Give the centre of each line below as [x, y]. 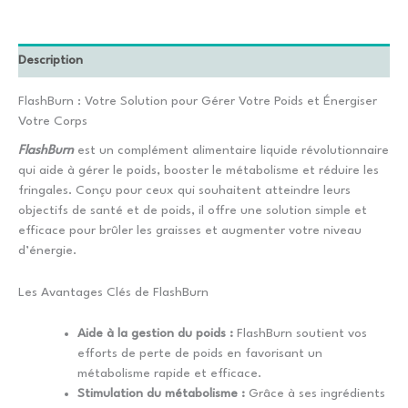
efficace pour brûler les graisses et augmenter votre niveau [190, 231]
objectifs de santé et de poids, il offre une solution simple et [193, 211]
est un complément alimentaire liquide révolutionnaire [231, 151]
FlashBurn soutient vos [300, 333]
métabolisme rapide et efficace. [169, 373]
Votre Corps [53, 121]
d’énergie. [47, 251]
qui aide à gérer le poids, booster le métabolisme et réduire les [199, 171]
